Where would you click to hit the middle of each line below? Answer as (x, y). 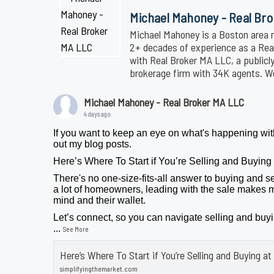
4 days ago (98, 114)
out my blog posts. (93, 144)
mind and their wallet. (100, 201)
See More (76, 229)
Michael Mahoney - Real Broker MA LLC (164, 102)
